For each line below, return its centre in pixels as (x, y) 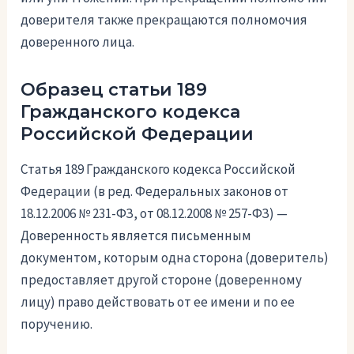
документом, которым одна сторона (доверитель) (175, 258)
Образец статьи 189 (114, 89)
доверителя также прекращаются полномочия (164, 19)
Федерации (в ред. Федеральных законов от (155, 192)
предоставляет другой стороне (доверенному (162, 280)
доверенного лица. (78, 41)
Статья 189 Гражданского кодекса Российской (158, 169)
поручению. (57, 324)
